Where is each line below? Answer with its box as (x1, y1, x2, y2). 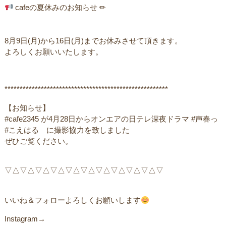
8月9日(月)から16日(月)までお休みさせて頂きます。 (4, 36, 182, 45)
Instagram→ (4, 215, 45, 223)
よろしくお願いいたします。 (4, 47, 103, 56)
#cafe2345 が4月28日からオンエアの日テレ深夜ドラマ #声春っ (4, 115, 218, 123)
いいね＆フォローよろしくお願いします (4, 196, 141, 205)
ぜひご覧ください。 (4, 137, 73, 145)
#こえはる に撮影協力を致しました (4, 126, 130, 134)
